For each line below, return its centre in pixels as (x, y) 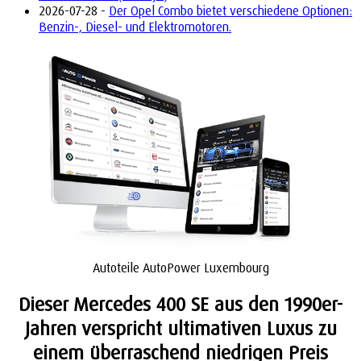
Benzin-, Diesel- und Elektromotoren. (135, 27)
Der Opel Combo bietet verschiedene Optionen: (230, 10)
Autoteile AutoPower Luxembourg (180, 268)
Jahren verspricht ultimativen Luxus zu (180, 328)
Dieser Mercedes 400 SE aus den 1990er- (180, 303)
